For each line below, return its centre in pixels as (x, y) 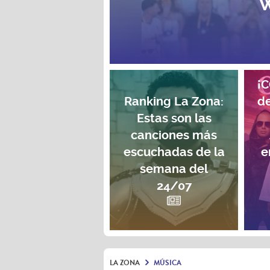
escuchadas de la (174, 152)
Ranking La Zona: (174, 101)
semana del (174, 169)
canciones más (174, 135)
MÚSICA (168, 263)
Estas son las (174, 118)
